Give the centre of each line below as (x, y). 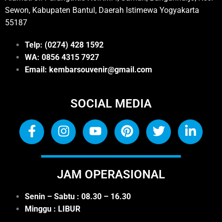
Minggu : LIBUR (53, 209)
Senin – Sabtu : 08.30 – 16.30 (78, 196)
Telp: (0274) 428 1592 (64, 45)
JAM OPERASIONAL (111, 174)
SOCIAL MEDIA (111, 103)
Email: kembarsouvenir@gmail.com (88, 69)
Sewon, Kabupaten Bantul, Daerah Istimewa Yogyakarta (102, 10)
